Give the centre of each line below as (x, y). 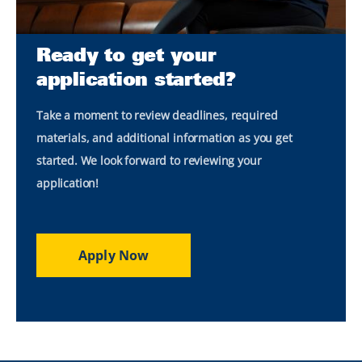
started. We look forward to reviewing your (149, 160)
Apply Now (114, 255)
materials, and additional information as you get (164, 138)
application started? (136, 78)
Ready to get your (126, 54)
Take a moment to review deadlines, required (157, 115)
